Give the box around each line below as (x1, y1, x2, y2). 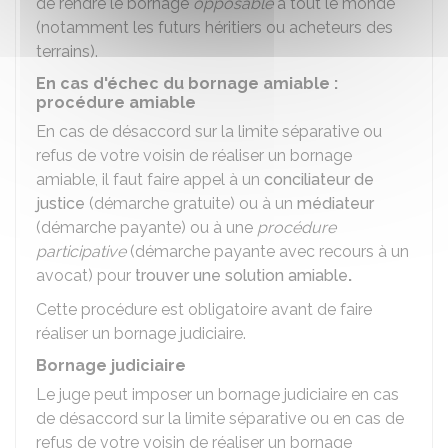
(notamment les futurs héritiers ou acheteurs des (36, 18, 393, 37)
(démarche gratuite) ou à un (85, 194, 297, 213)
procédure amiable (36, 93, 196, 112)
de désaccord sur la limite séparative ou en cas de (36, 409, 404, 428)
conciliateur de (264, 170, 374, 189)
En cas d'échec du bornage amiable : (36, 74, 338, 93)
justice (36, 194, 85, 213)
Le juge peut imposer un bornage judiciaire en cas (36, 385, 399, 404)
